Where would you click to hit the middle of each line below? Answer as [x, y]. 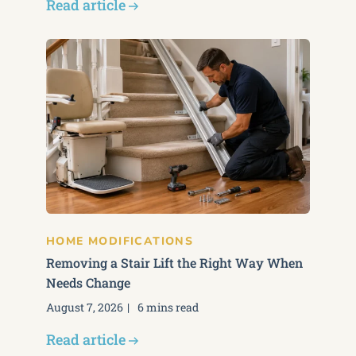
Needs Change [88, 282]
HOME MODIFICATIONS [120, 241]
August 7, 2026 [85, 307]
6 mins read [168, 307]
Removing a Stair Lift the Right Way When [174, 263]
